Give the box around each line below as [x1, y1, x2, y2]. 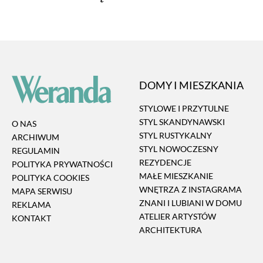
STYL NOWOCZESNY [139, 143, 219, 154]
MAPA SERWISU [12, 186, 72, 197]
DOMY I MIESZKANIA [139, 78, 244, 92]
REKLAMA [12, 200, 51, 210]
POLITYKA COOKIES [12, 173, 89, 183]
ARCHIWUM [12, 132, 59, 143]
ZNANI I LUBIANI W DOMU [139, 197, 242, 208]
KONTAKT [12, 213, 51, 224]
